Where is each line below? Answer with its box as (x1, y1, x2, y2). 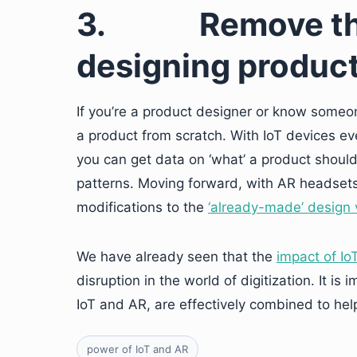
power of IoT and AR (87, 343, 188, 355)
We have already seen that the (76, 249, 277, 265)
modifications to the (76, 199, 208, 215)
